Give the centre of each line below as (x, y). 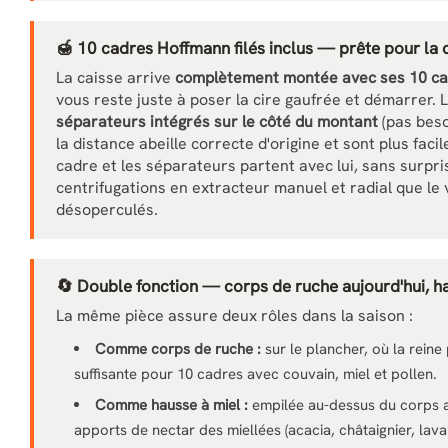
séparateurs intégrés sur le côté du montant (217, 121)
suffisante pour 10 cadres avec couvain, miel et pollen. (255, 374)
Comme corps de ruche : (178, 349)
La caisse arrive (115, 77)
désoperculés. (107, 209)
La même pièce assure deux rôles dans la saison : (234, 315)
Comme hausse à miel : (171, 405)
